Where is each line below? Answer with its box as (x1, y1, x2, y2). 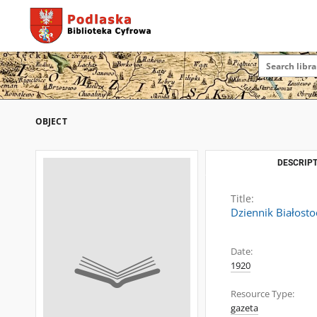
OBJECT (35, 115, 67, 127)
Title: (231, 192, 254, 205)
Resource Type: (231, 288, 294, 300)
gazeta (231, 302, 258, 314)
